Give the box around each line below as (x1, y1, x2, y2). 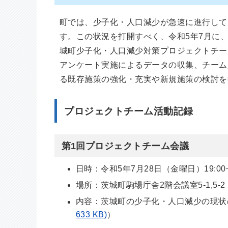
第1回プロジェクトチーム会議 (61, 141, 189, 152)
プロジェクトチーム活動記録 (64, 106, 193, 117)
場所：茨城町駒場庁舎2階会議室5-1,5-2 (76, 181, 225, 190)
